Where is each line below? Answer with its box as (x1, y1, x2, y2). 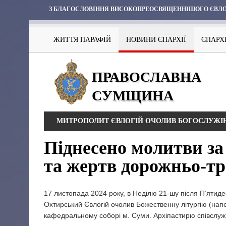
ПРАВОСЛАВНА (92, 69, 201, 85)
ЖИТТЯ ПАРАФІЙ (53, 36, 111, 43)
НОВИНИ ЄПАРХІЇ (126, 36, 186, 43)
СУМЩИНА (92, 88, 174, 103)
